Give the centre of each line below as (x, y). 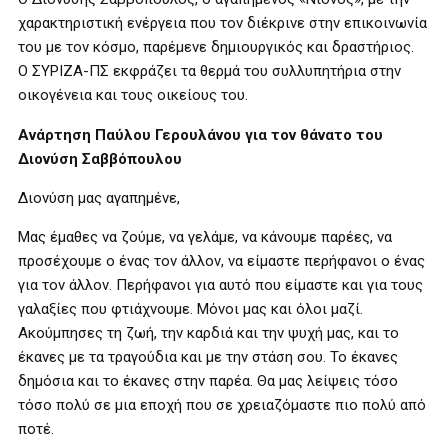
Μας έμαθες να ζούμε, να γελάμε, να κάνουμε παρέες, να (205, 237)
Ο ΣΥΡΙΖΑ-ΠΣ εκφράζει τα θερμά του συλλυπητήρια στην (209, 71)
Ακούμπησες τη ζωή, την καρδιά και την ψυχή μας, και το (208, 333)
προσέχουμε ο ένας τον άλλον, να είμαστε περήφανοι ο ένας (221, 261)
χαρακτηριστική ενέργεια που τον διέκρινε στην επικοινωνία (222, 23)
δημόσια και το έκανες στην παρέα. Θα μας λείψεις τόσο (208, 381)
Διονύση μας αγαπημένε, (99, 198)
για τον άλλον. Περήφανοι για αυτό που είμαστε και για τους (220, 285)
